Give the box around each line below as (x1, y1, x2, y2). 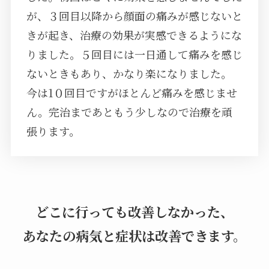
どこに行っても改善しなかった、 (35, 201, 234, 221)
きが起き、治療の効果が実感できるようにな (26, 27, 242, 43)
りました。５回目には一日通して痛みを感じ (26, 46, 243, 62)
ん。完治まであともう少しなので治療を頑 (26, 104, 232, 120)
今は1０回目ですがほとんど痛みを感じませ (26, 85, 237, 101)
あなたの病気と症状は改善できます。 (23, 225, 246, 245)
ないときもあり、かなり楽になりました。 (26, 65, 232, 82)
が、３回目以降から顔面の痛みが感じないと (26, 8, 243, 24)
